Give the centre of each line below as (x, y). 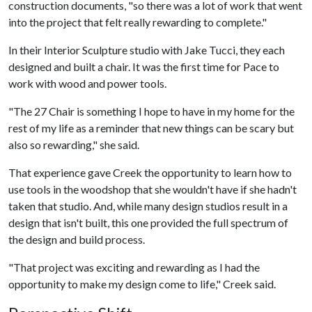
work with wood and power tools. (87, 83)
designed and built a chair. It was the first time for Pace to (144, 66)
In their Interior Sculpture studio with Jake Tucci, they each (147, 49)
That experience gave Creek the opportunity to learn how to (150, 172)
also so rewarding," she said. (74, 144)
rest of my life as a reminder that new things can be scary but (151, 127)
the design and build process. (77, 239)
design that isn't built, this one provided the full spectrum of (148, 222)
